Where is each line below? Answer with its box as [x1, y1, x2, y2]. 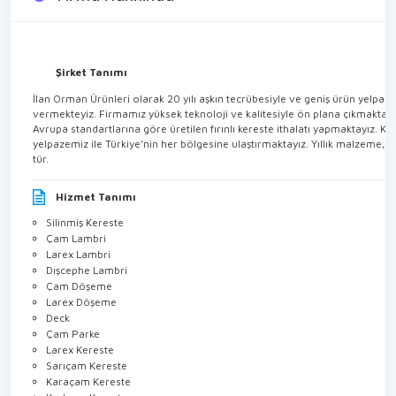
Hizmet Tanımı [56, 216, 136, 230]
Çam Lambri [46, 257, 106, 271]
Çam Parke [46, 353, 100, 367]
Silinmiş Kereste [46, 241, 124, 255]
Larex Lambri [46, 273, 110, 287]
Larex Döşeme [46, 321, 117, 335]
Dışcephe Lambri [46, 289, 127, 303]
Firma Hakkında [53, 11, 174, 31]
